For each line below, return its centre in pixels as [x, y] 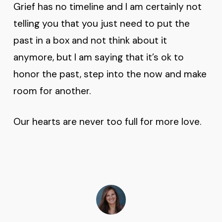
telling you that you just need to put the [101, 23]
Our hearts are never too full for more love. [107, 122]
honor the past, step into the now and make [110, 74]
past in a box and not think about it [90, 40]
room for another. [53, 91]
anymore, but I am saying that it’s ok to [98, 57]
